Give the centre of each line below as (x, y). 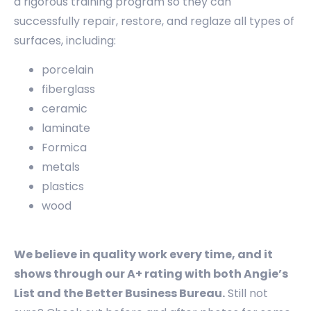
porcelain (68, 70)
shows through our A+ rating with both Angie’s (151, 274)
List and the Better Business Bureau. (119, 294)
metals (61, 167)
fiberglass (68, 89)
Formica (64, 148)
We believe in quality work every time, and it (143, 255)
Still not (246, 294)
